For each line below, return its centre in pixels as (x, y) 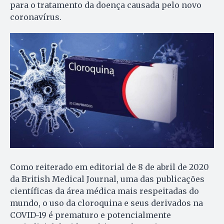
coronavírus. (36, 17)
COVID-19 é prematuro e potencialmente (90, 215)
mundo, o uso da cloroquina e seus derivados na (106, 203)
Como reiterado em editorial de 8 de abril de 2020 (109, 167)
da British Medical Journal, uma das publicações (107, 179)
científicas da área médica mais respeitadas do (104, 191)
